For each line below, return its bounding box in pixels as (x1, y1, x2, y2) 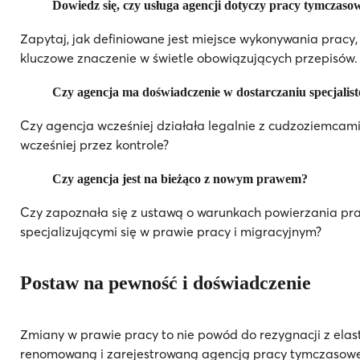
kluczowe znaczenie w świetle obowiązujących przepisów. (20, 49, 358, 66)
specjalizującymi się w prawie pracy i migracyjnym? (20, 223, 321, 239)
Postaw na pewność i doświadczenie (20, 272, 311, 293)
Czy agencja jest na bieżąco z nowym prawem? (52, 171, 311, 186)
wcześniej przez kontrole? (20, 136, 169, 153)
